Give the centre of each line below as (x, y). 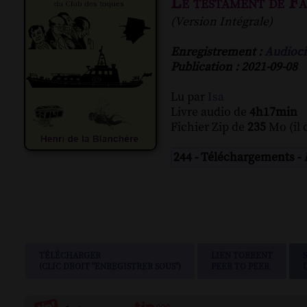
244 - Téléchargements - (238, 158)
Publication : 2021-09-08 (234, 67)
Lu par (189, 98)
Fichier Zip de (209, 128)
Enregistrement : (218, 52)
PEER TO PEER (240, 267)
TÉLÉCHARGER (70, 256)
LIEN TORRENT (242, 256)
